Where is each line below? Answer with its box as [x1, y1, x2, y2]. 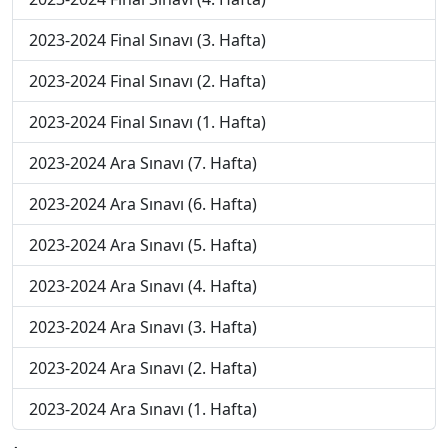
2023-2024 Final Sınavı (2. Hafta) [29, 70, 266, 92]
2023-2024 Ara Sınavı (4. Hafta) [29, 275, 257, 297]
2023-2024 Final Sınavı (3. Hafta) [29, 29, 266, 51]
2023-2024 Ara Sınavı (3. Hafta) [29, 316, 257, 338]
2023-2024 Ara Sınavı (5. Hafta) [29, 234, 257, 256]
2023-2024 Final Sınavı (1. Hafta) [29, 111, 266, 133]
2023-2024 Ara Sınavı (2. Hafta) [29, 357, 257, 379]
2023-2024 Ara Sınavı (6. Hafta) [29, 193, 257, 215]
